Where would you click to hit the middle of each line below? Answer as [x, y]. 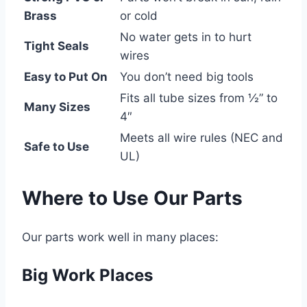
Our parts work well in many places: [120, 237]
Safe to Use [57, 146]
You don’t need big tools [187, 76]
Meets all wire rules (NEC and [201, 137]
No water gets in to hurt [186, 37]
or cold [139, 15]
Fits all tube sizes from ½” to [199, 98]
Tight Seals [57, 46]
